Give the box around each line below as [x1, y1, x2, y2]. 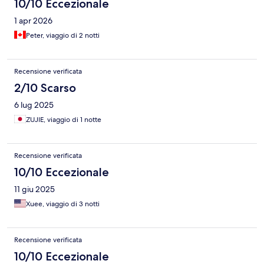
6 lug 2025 [14, 99, 54, 110]
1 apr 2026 [14, 15, 52, 26]
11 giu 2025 [14, 183, 55, 194]
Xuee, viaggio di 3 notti [26, 199, 100, 209]
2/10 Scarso [14, 80, 76, 95]
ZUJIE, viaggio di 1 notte [26, 114, 101, 124]
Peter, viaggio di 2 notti [26, 30, 100, 40]
